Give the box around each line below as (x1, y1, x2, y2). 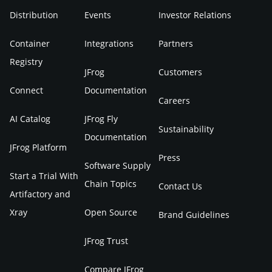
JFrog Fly (84, 113, 118, 124)
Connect (10, 84, 43, 96)
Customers (158, 66, 203, 78)
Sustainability (158, 123, 214, 135)
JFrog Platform (10, 141, 67, 153)
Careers (158, 95, 191, 106)
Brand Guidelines (158, 209, 230, 220)
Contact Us (158, 180, 203, 192)
